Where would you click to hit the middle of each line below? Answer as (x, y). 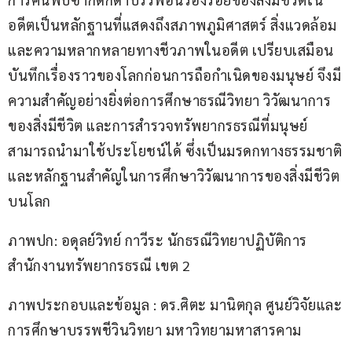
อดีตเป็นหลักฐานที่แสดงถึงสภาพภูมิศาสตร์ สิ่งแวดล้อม (174, 25)
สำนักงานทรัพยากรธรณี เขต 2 (99, 266)
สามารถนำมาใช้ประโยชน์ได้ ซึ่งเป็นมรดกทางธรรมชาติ (175, 151)
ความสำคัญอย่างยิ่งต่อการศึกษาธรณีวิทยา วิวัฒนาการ (169, 101)
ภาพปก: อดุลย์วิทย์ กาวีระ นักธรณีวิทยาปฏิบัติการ (159, 240)
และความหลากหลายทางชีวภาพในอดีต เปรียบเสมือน (171, 50)
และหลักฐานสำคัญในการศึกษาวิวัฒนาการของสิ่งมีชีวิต (174, 176)
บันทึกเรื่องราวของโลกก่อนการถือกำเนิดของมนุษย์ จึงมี (174, 75)
